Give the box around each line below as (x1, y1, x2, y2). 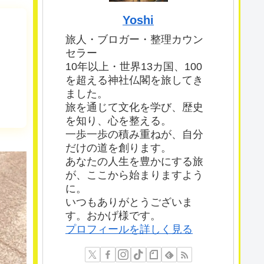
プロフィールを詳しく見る (65, 223, 193, 236)
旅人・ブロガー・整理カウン (65, 34, 203, 46)
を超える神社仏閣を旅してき (65, 74, 203, 87)
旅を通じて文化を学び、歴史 (65, 101, 203, 114)
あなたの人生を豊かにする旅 (65, 156, 203, 168)
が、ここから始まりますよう (65, 169, 203, 181)
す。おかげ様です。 (65, 210, 161, 222)
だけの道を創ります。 (65, 142, 171, 154)
